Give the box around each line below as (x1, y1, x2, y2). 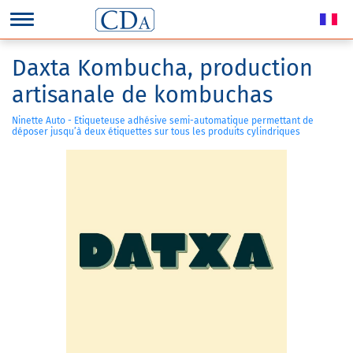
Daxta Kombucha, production (12, 54, 313, 82)
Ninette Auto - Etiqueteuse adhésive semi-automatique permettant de (12, 115, 314, 126)
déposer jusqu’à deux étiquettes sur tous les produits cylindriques (12, 126, 300, 137)
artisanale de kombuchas (12, 81, 273, 109)
